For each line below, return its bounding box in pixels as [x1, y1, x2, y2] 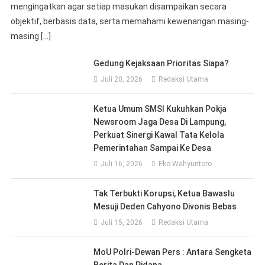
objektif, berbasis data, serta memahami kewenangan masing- [10, 16, 249, 26]
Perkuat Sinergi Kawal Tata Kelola [93, 130, 225, 140]
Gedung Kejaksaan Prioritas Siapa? [93, 58, 230, 68]
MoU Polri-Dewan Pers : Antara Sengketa [93, 247, 252, 257]
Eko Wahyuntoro [159, 159, 212, 168]
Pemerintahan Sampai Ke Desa [93, 143, 212, 153]
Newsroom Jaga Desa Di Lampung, [93, 117, 227, 127]
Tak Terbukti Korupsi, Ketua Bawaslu [93, 188, 235, 198]
